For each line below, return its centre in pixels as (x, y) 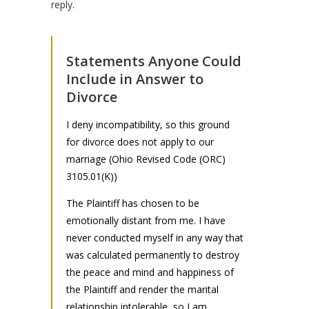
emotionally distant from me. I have (146, 220)
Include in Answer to (135, 79)
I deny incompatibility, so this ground (148, 124)
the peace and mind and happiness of (150, 272)
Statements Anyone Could (154, 61)
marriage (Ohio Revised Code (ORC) (146, 159)
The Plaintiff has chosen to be (133, 203)
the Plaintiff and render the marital (142, 289)
